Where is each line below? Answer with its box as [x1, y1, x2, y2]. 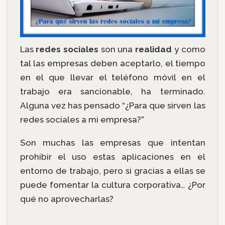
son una [98, 44, 136, 54]
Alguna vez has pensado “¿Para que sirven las [20, 100, 205, 110]
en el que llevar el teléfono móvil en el [20, 72, 205, 82]
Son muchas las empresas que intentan [20, 138, 205, 148]
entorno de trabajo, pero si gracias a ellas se [20, 166, 205, 176]
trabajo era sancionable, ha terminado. [20, 86, 205, 96]
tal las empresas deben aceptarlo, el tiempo [20, 58, 205, 68]
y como [172, 44, 205, 54]
